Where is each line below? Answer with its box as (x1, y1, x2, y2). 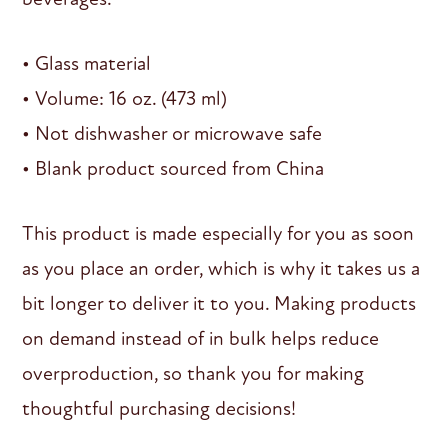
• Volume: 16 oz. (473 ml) (22, 85, 228, 111)
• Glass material (22, 50, 152, 76)
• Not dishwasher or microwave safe (22, 120, 323, 146)
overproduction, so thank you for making (22, 360, 365, 386)
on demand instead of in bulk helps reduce (22, 325, 380, 351)
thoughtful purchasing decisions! (22, 395, 297, 421)
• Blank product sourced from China (22, 155, 325, 181)
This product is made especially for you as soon (22, 220, 415, 246)
